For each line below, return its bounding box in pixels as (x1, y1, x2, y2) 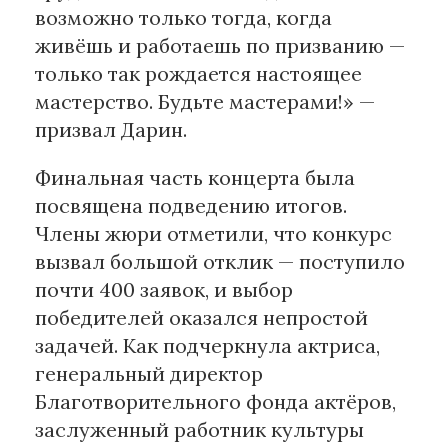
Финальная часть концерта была (35, 165, 355, 191)
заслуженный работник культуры (35, 417, 364, 443)
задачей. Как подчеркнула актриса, (35, 333, 380, 359)
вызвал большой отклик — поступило (35, 249, 405, 275)
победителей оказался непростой (35, 305, 368, 331)
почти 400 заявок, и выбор (35, 277, 293, 303)
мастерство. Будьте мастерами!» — (35, 89, 375, 115)
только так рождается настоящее (35, 61, 362, 87)
